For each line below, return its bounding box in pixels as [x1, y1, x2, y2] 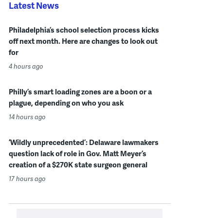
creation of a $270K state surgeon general [8, 159, 147, 170]
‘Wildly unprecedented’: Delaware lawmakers [8, 137, 159, 147]
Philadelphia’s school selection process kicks [8, 24, 159, 35]
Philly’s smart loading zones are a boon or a [8, 86, 152, 97]
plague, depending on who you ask [8, 97, 124, 108]
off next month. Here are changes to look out [8, 36, 158, 46]
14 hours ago [8, 112, 46, 121]
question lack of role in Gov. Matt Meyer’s [8, 148, 146, 159]
